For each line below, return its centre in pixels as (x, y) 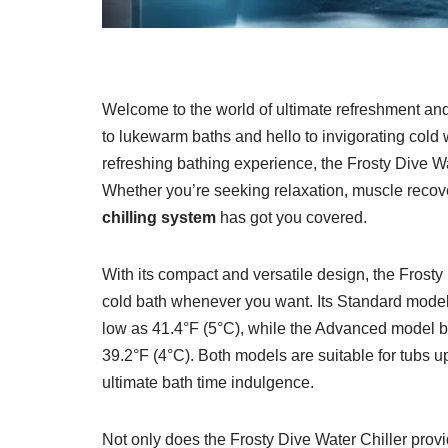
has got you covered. (291, 217)
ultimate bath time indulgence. (208, 382)
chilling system (159, 217)
